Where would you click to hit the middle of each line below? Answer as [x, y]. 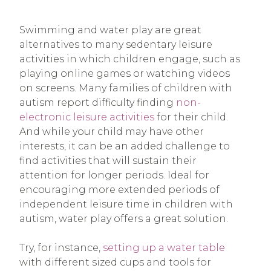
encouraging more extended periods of [119, 190]
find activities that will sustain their [108, 161]
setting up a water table [164, 248]
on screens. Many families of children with [126, 88]
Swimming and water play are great [110, 30]
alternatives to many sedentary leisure [116, 45]
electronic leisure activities [87, 117]
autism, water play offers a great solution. [124, 219]
